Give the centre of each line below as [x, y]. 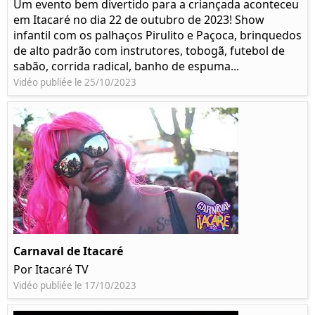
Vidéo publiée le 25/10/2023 [75, 83]
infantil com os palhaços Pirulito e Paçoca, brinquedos [157, 36]
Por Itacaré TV [51, 270]
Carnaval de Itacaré [68, 251]
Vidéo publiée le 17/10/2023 [75, 286]
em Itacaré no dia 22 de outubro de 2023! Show [139, 20]
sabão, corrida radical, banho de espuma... [126, 66]
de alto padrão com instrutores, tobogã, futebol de [149, 51]
